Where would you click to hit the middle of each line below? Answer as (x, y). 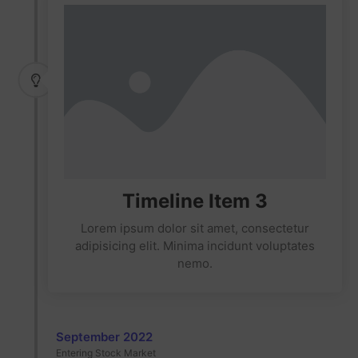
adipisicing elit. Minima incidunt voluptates (195, 246)
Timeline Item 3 (195, 201)
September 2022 (104, 337)
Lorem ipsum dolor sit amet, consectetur (195, 229)
